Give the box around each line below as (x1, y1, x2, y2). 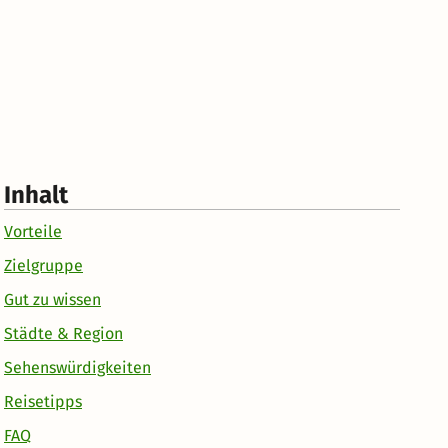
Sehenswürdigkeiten (4, 357, 151, 377)
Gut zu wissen (4, 289, 101, 309)
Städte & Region (4, 323, 123, 343)
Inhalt (4, 180, 68, 209)
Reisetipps (4, 391, 82, 411)
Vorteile (4, 221, 62, 241)
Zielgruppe (4, 255, 83, 275)
